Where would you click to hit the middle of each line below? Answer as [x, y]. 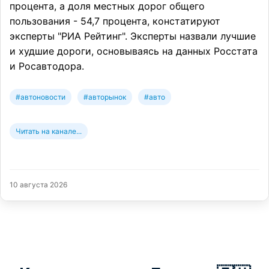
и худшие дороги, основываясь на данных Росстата [134, 51]
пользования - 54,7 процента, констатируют [115, 21]
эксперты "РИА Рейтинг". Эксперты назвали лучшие [133, 36]
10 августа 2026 [38, 185]
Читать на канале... [49, 131]
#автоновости [41, 97]
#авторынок [105, 97]
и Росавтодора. [47, 66]
